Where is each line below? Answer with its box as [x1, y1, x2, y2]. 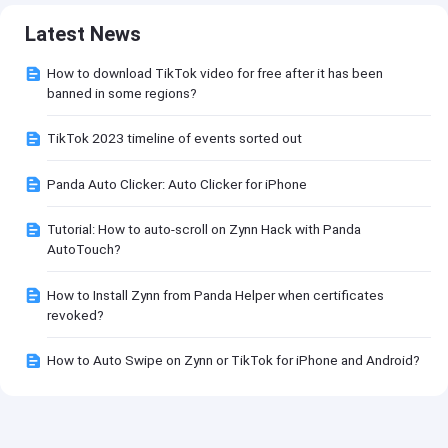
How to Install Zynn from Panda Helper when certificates [47, 286, 385, 303]
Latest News [25, 22, 142, 47]
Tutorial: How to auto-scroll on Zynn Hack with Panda [47, 221, 362, 238]
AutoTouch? [47, 241, 122, 258]
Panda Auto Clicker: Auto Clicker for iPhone [47, 175, 308, 192]
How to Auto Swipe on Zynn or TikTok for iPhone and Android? [47, 352, 421, 369]
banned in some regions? [47, 85, 198, 102]
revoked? [47, 306, 105, 323]
